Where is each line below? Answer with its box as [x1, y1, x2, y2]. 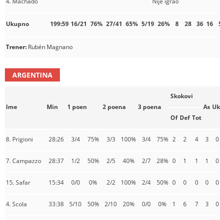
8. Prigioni [6, 135, 33, 143]
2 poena [103, 103, 126, 111]
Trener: [6, 43, 28, 51]
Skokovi [170, 92, 193, 100]
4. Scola [6, 200, 27, 208]
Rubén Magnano [28, 43, 73, 51]
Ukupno [6, 20, 29, 28]
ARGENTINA [12, 70, 53, 80]
